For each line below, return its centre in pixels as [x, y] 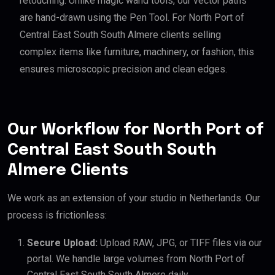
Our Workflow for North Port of [136, 130]
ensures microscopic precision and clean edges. [123, 69]
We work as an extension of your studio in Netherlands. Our [134, 198]
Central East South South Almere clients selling [120, 35]
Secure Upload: [62, 243]
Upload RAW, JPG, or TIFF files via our [180, 243]
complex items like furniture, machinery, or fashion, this [137, 52]
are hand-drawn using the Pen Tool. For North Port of [132, 18]
